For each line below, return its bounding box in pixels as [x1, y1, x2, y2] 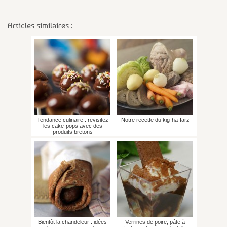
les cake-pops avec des [43, 122, 102, 129]
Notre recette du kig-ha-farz [121, 116, 190, 123]
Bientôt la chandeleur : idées [38, 218, 107, 225]
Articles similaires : [8, 20, 72, 30]
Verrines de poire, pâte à [125, 218, 185, 225]
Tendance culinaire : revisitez [36, 116, 108, 123]
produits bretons [52, 128, 93, 135]
